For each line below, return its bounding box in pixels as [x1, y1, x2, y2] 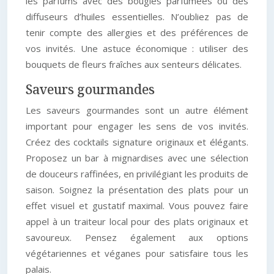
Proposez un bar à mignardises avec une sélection [26, 152, 248, 164]
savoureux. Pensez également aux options [26, 231, 248, 243]
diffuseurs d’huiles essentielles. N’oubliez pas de [26, 10, 248, 23]
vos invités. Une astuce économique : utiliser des [26, 42, 248, 54]
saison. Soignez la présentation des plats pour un [26, 183, 248, 196]
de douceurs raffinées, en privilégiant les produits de [26, 168, 248, 180]
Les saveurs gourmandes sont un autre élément [26, 104, 248, 116]
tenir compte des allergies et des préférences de [26, 26, 248, 39]
